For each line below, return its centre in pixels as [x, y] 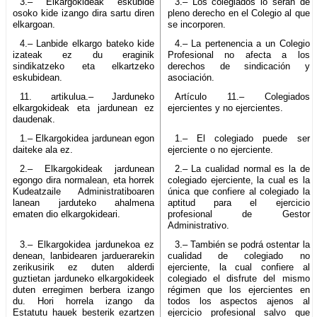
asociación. [191, 77]
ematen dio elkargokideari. [67, 214]
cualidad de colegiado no [239, 255]
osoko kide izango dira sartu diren [84, 13]
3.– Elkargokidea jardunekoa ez [87, 244]
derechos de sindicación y [239, 66]
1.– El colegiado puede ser [242, 138]
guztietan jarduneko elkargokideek [84, 278]
